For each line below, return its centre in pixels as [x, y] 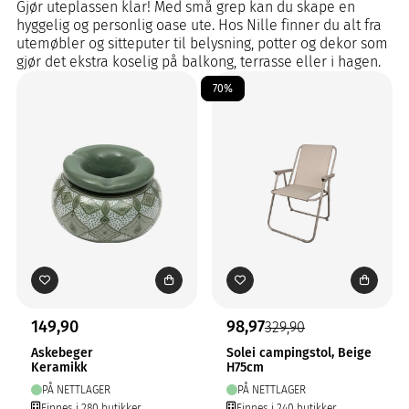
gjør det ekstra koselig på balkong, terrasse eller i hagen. [199, 62]
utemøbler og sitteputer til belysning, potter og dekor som [202, 43]
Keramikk [59, 367]
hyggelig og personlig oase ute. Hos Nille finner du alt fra [199, 25]
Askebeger [62, 353]
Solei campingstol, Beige [299, 353]
